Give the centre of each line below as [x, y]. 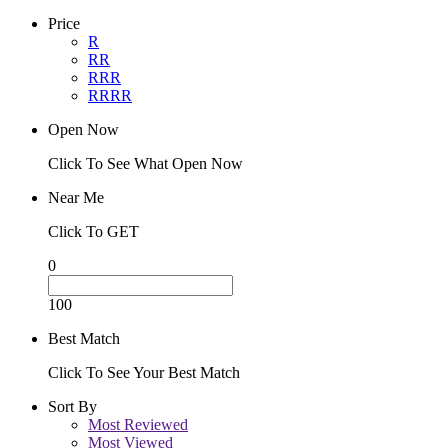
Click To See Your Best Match [144, 373]
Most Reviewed [138, 425]
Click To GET [93, 232]
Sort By [72, 407]
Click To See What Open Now [145, 164]
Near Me [76, 198]
